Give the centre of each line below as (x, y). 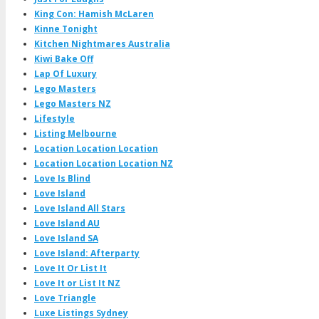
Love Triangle (65, 298)
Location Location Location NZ (104, 163)
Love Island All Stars (80, 208)
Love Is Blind (62, 178)
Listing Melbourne (75, 133)
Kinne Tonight (66, 28)
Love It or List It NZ (77, 283)
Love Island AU (67, 223)
